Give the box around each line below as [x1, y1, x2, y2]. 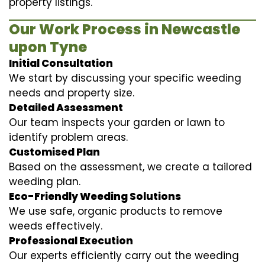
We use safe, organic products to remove [9, 203, 222, 218]
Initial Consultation [9, 56, 113, 70]
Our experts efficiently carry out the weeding [9, 248, 239, 263]
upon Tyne [9, 37, 87, 57]
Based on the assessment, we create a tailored [9, 159, 252, 174]
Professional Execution [9, 233, 133, 248]
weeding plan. [9, 174, 80, 189]
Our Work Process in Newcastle [9, 19, 240, 39]
